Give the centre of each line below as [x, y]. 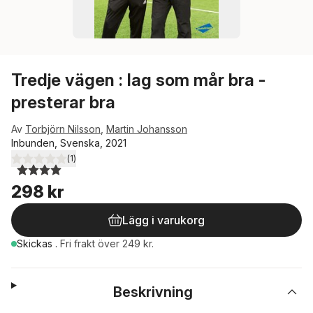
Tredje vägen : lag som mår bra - [138, 80]
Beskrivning [153, 292]
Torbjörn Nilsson [63, 129]
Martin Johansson [147, 129]
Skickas [36, 243]
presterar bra [63, 102]
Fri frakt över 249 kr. [107, 243]
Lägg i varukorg [163, 220]
